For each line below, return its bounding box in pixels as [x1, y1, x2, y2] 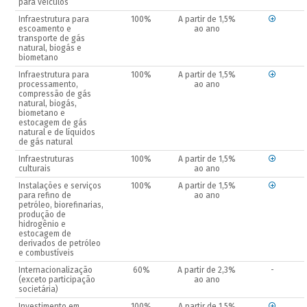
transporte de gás [19, 34, 86, 44]
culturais [19, 164, 51, 174]
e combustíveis [19, 248, 75, 258]
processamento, [19, 79, 79, 90]
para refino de [19, 191, 72, 201]
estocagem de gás [19, 118, 88, 128]
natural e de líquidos [19, 127, 96, 138]
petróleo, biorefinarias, [19, 200, 104, 210]
